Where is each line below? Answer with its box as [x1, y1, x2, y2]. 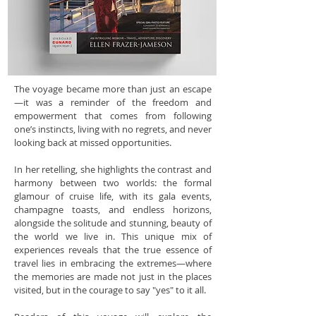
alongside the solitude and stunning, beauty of [14, 217, 212, 229]
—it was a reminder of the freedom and [14, 96, 212, 109]
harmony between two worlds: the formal [14, 176, 212, 189]
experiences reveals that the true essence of [14, 243, 212, 256]
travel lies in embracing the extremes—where [14, 257, 212, 269]
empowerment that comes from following [14, 109, 212, 122]
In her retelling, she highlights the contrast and [14, 163, 212, 176]
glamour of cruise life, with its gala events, [14, 190, 212, 202]
